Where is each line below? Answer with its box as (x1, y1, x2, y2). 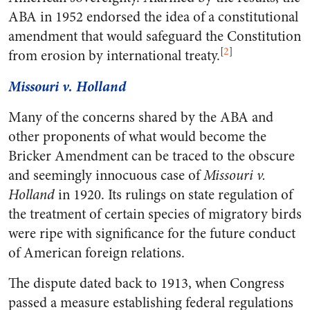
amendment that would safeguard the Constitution (8, 26, 301, 46)
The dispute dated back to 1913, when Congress (8, 273, 284, 293)
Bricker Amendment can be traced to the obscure (8, 146, 295, 166)
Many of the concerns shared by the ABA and (8, 107, 273, 127)
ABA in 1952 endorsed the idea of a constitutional (8, 7, 298, 27)
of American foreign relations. (8, 243, 185, 263)
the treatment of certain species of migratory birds (8, 204, 302, 224)
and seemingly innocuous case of (8, 165, 203, 185)
